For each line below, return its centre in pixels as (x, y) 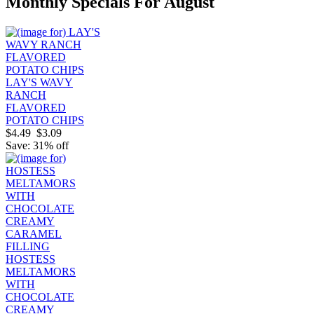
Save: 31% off (37, 146)
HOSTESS (30, 259)
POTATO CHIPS (45, 121)
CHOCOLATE (40, 297)
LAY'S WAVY (39, 83)
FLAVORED (36, 108)
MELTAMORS (41, 272)
